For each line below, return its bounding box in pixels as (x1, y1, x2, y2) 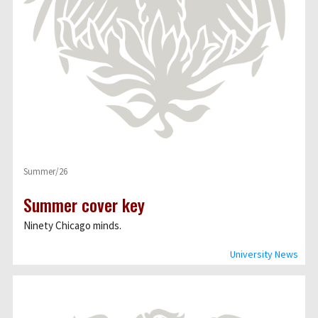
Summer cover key (23, 192, 145, 217)
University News (230, 248, 298, 261)
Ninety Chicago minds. (23, 219, 124, 232)
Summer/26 (23, 165, 67, 177)
